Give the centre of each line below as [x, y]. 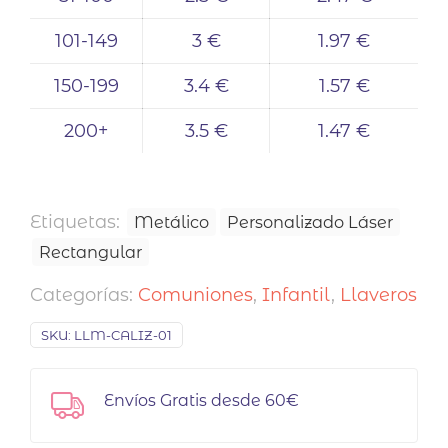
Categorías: [84, 295]
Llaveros [378, 295]
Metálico [171, 222]
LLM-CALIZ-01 [123, 335]
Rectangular [90, 252]
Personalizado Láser [310, 222]
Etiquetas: [77, 222]
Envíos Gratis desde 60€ [201, 400]
